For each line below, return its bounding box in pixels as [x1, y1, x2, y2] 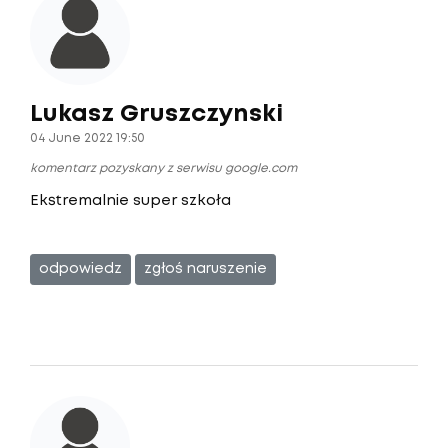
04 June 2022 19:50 [30, 133, 145, 144]
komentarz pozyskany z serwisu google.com [30, 163, 297, 174]
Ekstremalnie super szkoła [30, 194, 231, 208]
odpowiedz [39, 263, 122, 275]
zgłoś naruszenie [144, 263, 267, 275]
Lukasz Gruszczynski [30, 104, 283, 125]
